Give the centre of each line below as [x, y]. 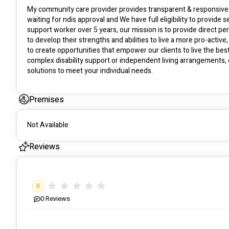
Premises [47, 100]
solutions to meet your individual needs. [90, 71]
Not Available [48, 125]
